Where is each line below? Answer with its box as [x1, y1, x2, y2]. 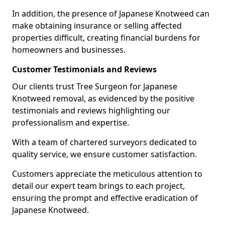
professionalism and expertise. [12, 117, 129, 128]
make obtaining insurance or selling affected [12, 20, 182, 31]
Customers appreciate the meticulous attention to [12, 168, 202, 179]
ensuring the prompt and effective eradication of [12, 192, 198, 203]
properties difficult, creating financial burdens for [12, 32, 200, 43]
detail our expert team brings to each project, [12, 180, 185, 191]
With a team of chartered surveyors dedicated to [12, 137, 197, 148]
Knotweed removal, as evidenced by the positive [12, 93, 194, 104]
